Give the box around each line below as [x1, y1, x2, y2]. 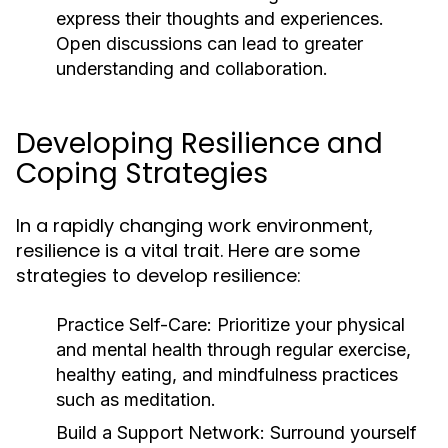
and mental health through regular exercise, [56, 339, 411, 360]
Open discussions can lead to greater [56, 33, 363, 54]
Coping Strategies [16, 154, 268, 193]
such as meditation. [56, 389, 216, 410]
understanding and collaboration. [56, 58, 328, 79]
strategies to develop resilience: [16, 263, 301, 288]
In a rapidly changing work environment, [16, 213, 373, 238]
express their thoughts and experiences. [56, 8, 384, 29]
